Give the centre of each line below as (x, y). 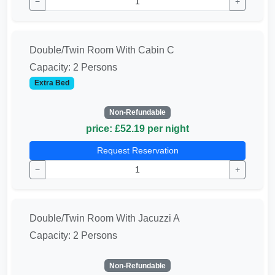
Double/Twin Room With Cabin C (102, 50)
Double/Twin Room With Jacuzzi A (105, 218)
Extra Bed (52, 83)
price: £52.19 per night (137, 128)
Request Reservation (137, 150)
